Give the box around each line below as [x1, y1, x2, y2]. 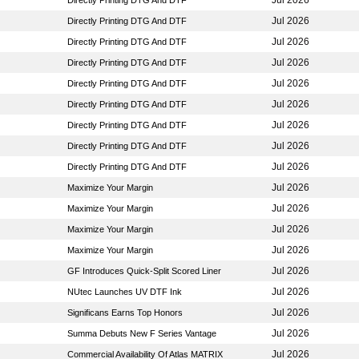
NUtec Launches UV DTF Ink [67, 287, 182, 296]
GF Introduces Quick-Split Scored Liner [67, 266, 221, 276]
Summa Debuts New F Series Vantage [67, 329, 216, 338]
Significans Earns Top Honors [67, 308, 183, 317]
